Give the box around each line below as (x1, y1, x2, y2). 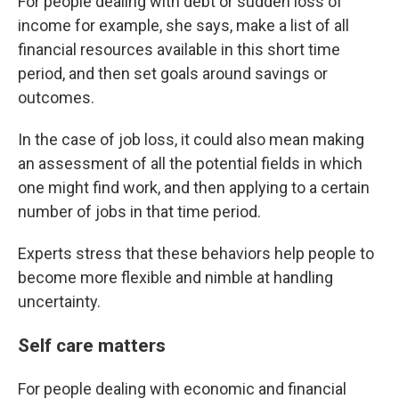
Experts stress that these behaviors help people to (18, 244, 374, 263)
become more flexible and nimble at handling (18, 268, 333, 287)
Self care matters (18, 334, 166, 356)
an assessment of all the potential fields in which (18, 154, 362, 173)
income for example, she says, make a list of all (18, 16, 349, 35)
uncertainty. (18, 292, 101, 311)
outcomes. (18, 88, 94, 107)
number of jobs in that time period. (18, 202, 261, 221)
